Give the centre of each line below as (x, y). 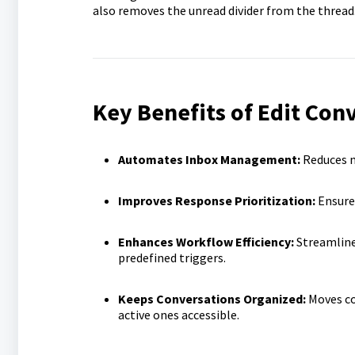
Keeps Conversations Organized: (213, 299)
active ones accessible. (178, 315)
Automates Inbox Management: (210, 159)
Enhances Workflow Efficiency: (207, 242)
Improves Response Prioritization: (216, 200)
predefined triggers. (172, 258)
